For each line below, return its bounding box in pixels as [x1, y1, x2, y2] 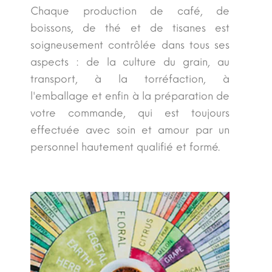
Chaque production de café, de [30, 4, 229, 17]
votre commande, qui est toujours [30, 106, 229, 119]
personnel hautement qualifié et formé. [30, 140, 220, 153]
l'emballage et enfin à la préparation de [30, 89, 229, 102]
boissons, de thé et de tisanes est [30, 21, 229, 34]
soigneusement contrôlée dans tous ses [30, 38, 229, 51]
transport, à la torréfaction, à [30, 72, 229, 85]
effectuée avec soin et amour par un [30, 123, 229, 136]
